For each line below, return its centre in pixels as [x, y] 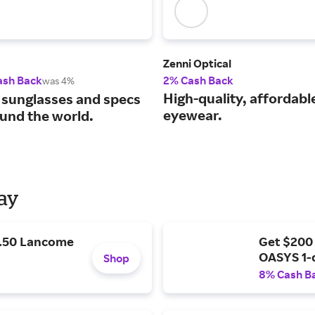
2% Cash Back [198, 81]
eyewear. [193, 115]
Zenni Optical [197, 64]
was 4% [58, 81]
